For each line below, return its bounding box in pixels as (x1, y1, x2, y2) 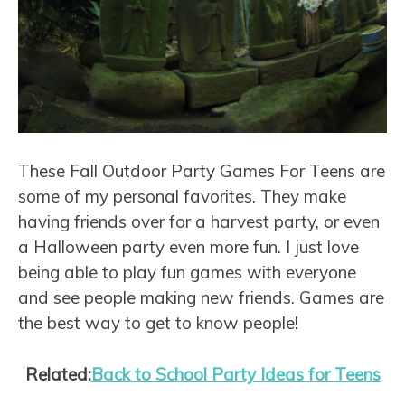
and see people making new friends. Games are (18, 287, 384, 309)
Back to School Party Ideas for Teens (90, 363, 381, 385)
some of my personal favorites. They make (18, 185, 346, 208)
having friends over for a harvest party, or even (18, 211, 380, 233)
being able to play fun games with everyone (18, 261, 356, 284)
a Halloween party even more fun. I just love (18, 236, 359, 259)
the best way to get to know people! (18, 312, 298, 334)
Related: (24, 363, 91, 385)
